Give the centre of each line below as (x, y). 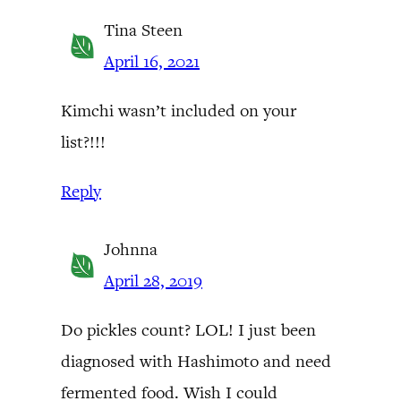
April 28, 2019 (153, 280)
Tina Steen (143, 30)
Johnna (131, 249)
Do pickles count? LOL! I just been (188, 329)
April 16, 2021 (152, 61)
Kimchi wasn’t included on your (179, 110)
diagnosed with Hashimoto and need (196, 361)
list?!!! (83, 141)
